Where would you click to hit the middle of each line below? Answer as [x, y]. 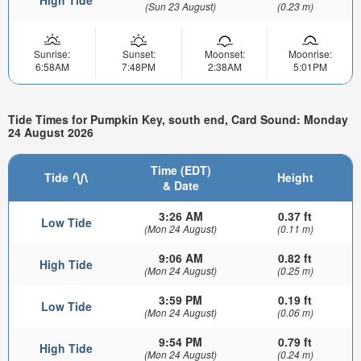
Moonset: [224, 54]
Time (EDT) [180, 170]
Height [295, 177]
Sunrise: [52, 54]
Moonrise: [310, 54]
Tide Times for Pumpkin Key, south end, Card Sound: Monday [178, 119]
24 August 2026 [51, 132]
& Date [180, 185]
